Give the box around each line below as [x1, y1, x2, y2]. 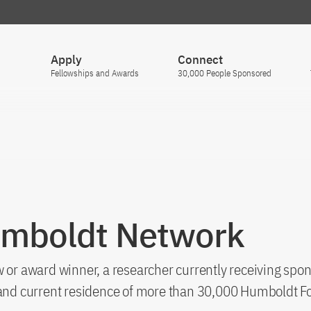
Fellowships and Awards [51, 67, 139, 79]
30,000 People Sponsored [178, 67, 271, 79]
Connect [178, 52, 223, 67]
